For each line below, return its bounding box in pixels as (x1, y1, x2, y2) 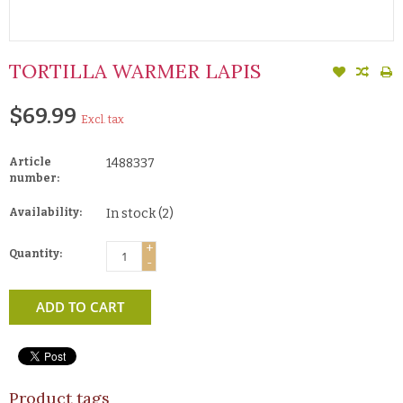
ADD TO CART (36, 297, 124, 316)
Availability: (9, 205, 82, 219)
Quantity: (9, 246, 62, 260)
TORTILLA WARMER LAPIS (9, 58, 261, 84)
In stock (106, 205, 158, 221)
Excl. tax (81, 112, 124, 126)
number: (9, 171, 59, 184)
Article (9, 155, 51, 168)
